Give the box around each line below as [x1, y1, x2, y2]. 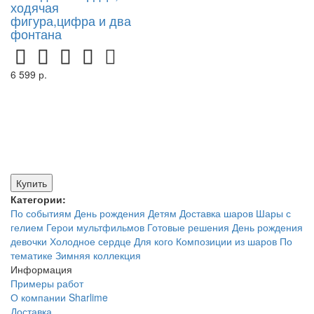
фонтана [11, 25, 62, 43]
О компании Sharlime [11, 290, 108, 304]
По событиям [11, 206, 71, 220]
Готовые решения [147, 220, 229, 234]
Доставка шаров [179, 206, 253, 220]
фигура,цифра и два [11, 11, 131, 29]
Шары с [256, 206, 291, 220]
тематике [11, 248, 53, 262]
